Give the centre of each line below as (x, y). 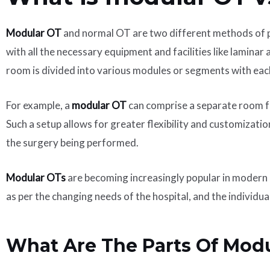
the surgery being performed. (72, 142)
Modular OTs (36, 177)
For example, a (39, 105)
